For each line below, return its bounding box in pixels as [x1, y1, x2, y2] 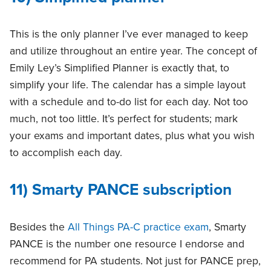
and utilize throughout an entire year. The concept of [10, 44, 257, 57]
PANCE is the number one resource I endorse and [10, 237, 244, 250]
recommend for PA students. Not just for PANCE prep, [10, 254, 261, 267]
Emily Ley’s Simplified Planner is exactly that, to [10, 61, 229, 74]
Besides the [10, 220, 68, 233]
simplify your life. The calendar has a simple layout [10, 78, 246, 91]
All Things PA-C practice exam [68, 220, 209, 233]
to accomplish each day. [10, 146, 122, 159]
